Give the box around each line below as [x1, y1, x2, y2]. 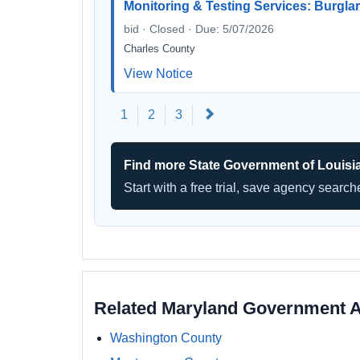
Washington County [110, 331, 222, 345]
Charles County [124, 43, 195, 55]
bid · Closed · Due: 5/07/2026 [124, 22, 274, 35]
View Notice [124, 67, 193, 80]
